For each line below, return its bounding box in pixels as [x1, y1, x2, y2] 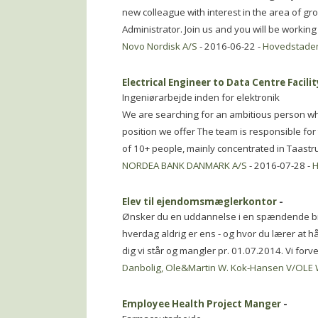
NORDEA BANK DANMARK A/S [122, 159, 247, 172]
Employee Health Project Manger [122, 297, 281, 310]
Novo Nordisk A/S [122, 40, 197, 53]
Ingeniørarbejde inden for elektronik [122, 91, 280, 104]
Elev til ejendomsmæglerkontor [122, 195, 277, 208]
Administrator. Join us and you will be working [122, 23, 317, 35]
